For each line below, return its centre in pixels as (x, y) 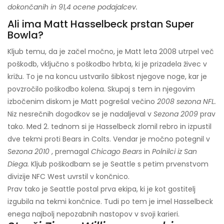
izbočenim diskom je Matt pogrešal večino (82, 102)
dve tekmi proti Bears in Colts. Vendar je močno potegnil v (109, 139)
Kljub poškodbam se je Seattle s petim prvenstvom (119, 164)
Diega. (18, 164)
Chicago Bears (116, 152)
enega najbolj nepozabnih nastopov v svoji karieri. (93, 214)
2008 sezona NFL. (186, 102)
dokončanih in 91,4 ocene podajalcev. (72, 7)
